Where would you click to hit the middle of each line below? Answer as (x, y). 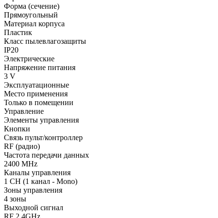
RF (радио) (22, 146)
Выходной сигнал (34, 207)
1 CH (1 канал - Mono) (41, 181)
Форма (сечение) (32, 6)
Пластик (18, 32)
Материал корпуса (34, 23)
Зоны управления (33, 190)
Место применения (36, 93)
